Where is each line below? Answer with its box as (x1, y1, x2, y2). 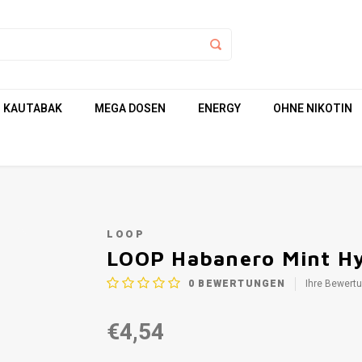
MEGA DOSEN (95, 99, 166, 117)
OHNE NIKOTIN (273, 99, 352, 117)
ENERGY (198, 99, 241, 117)
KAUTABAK (3, 99, 62, 117)
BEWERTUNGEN (195, 276, 286, 291)
